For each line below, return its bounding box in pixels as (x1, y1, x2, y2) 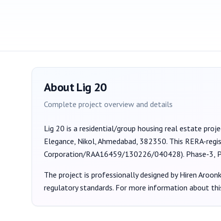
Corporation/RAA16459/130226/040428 (44, 149, 181, 159)
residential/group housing (79, 123, 163, 133)
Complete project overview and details (44, 99, 173, 109)
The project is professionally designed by (44, 170, 180, 180)
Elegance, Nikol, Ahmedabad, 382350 (44, 136, 166, 146)
